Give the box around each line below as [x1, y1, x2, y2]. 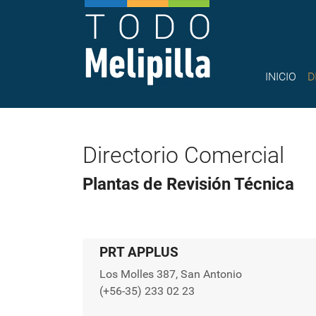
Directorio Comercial [83, 142, 284, 169]
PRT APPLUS [99, 244, 178, 260]
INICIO [265, 70, 297, 84]
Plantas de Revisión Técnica [83, 174, 294, 194]
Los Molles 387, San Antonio [99, 267, 242, 281]
